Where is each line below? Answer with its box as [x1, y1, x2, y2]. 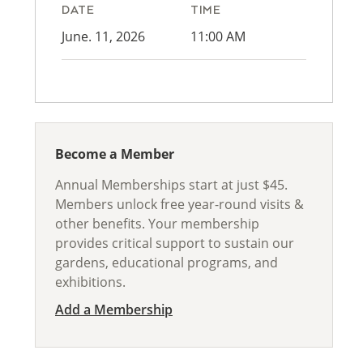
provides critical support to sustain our [55, 234, 294, 252]
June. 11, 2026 [62, 28, 145, 45]
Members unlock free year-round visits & [55, 195, 304, 213]
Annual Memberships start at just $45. [55, 176, 288, 194]
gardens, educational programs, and [55, 254, 278, 271]
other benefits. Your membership [55, 215, 259, 233]
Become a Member [55, 145, 174, 163]
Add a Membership [55, 301, 173, 318]
